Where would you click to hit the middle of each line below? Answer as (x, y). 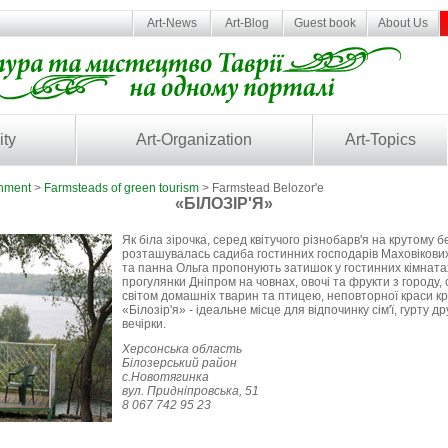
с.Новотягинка (165, 377)
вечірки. (144, 324)
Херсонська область (182, 349)
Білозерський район (179, 363)
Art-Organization (194, 139)
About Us (403, 23)
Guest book (325, 23)
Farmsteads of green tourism (121, 188)
